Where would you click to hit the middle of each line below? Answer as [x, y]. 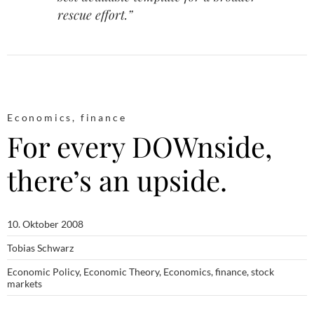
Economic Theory [121, 272]
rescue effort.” [95, 14]
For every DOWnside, [139, 146]
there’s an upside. [117, 180]
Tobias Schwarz [40, 248]
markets [25, 284]
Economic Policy [43, 272]
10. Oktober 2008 [45, 224]
